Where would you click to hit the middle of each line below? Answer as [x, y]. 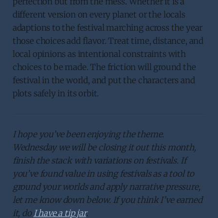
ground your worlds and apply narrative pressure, [106, 187]
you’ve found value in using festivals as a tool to [103, 173]
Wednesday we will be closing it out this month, [104, 147]
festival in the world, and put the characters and [104, 80]
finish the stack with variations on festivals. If [99, 160]
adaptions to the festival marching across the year [108, 27]
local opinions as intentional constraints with [99, 54]
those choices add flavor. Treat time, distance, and [108, 41]
